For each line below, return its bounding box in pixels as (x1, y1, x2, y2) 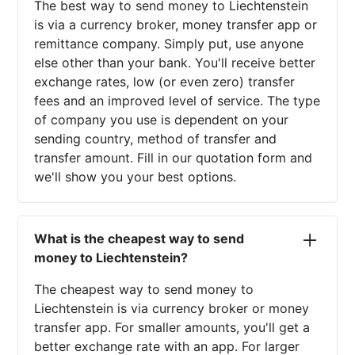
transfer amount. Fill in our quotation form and (34, 150, 313, 166)
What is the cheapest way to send (34, 231, 245, 247)
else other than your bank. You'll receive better (34, 55, 316, 71)
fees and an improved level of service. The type (34, 93, 321, 109)
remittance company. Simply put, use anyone (34, 36, 304, 52)
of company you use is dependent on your (34, 112, 289, 128)
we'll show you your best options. (34, 169, 237, 185)
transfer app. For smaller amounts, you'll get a (34, 319, 311, 336)
